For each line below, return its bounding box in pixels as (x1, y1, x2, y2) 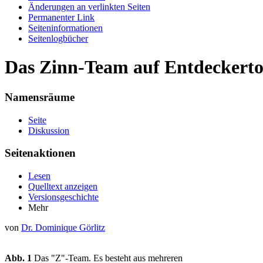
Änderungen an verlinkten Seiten (28, 2, 150, 12)
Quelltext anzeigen (28, 181, 97, 192)
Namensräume (5, 90, 75, 103)
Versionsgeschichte (28, 192, 99, 203)
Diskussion (28, 125, 69, 136)
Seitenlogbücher (28, 33, 88, 43)
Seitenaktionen (5, 147, 76, 160)
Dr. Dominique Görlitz (21, 222, 105, 233)
